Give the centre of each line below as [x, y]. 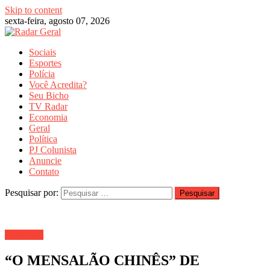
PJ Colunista [53, 150]
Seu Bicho [49, 96]
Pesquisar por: [32, 193]
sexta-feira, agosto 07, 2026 [57, 21]
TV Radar [48, 106]
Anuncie [45, 161]
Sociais [42, 52]
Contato [44, 171]
